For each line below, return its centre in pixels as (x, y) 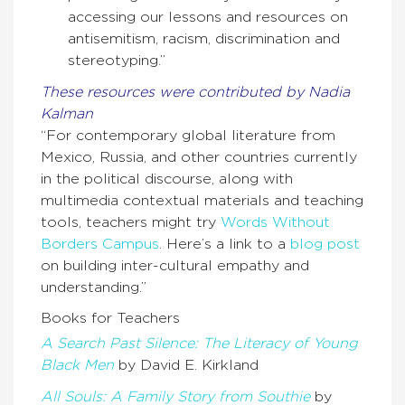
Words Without (275, 223)
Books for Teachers (110, 319)
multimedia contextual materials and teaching (202, 201)
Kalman (67, 114)
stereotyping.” (117, 61)
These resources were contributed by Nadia (195, 93)
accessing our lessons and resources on (208, 18)
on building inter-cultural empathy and (175, 266)
